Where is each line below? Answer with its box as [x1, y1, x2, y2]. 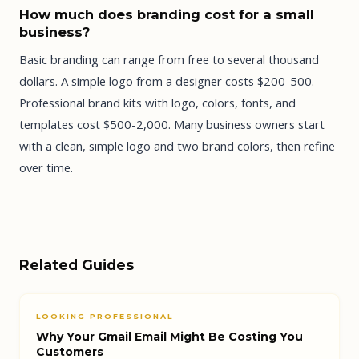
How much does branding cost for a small [19, 6, 314, 23]
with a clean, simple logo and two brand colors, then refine [19, 137, 335, 154]
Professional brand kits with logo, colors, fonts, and [19, 94, 296, 111]
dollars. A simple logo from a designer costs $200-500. [19, 72, 314, 89]
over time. [19, 159, 73, 175]
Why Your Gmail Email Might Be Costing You [36, 329, 303, 344]
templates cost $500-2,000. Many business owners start [19, 115, 325, 132]
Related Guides [19, 256, 134, 273]
